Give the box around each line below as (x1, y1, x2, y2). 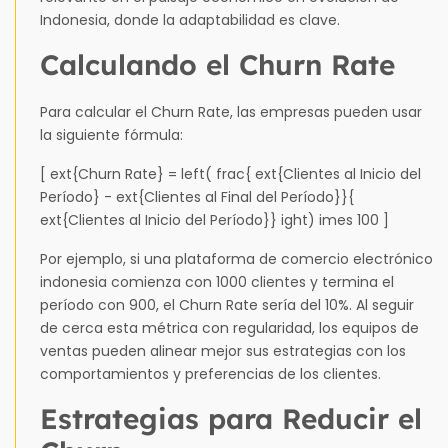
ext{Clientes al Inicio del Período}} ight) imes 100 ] (40, 209, 389, 230)
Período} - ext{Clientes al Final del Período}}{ (40, 186, 354, 207)
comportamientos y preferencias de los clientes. (40, 363, 381, 384)
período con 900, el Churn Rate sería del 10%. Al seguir (40, 294, 414, 315)
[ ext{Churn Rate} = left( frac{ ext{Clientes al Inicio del (40, 163, 421, 184)
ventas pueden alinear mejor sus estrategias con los (40, 340, 406, 361)
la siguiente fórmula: (40, 124, 183, 145)
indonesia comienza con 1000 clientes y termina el (40, 271, 394, 292)
